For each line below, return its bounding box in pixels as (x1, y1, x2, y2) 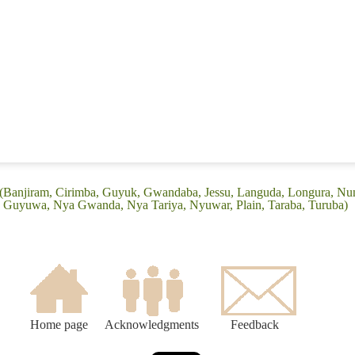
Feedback (231, 318, 279, 332)
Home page (29, 318, 88, 332)
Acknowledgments (105, 318, 199, 332)
